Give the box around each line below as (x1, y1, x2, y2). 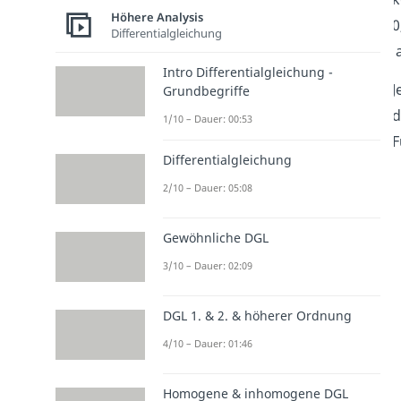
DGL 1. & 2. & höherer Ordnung (162, 307, 352, 325)
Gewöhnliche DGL (162, 228, 269, 246)
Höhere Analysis (110, 9, 203, 26)
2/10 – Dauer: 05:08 (162, 180, 252, 194)
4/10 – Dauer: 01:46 (162, 337, 252, 351)
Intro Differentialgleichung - (162, 63, 333, 81)
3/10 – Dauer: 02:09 (162, 258, 252, 272)
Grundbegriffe (162, 81, 250, 99)
